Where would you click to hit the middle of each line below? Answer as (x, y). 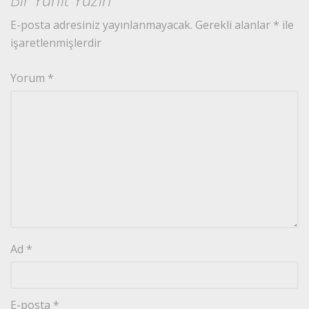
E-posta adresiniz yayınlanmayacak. (101, 24)
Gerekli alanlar (234, 24)
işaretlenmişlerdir (56, 42)
